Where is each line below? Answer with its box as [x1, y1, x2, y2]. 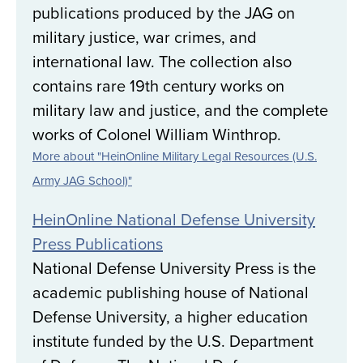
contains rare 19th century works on [32, 74, 284, 98]
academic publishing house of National [32, 280, 309, 305]
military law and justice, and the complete [32, 98, 328, 122]
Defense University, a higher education [32, 305, 308, 329]
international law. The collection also [32, 49, 292, 74]
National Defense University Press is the [32, 256, 316, 280]
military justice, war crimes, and [32, 25, 257, 49]
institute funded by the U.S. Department [32, 329, 314, 353]
